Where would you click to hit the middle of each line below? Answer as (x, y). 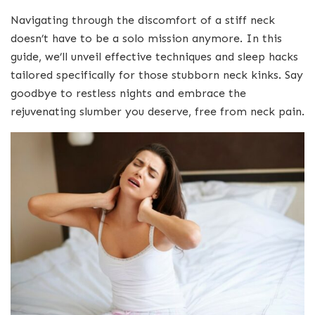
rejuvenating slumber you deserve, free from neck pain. (157, 111)
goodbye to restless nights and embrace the (128, 93)
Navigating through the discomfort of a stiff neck (143, 20)
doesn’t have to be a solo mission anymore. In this (146, 38)
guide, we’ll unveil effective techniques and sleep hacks (154, 56)
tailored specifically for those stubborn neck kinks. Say (157, 75)
